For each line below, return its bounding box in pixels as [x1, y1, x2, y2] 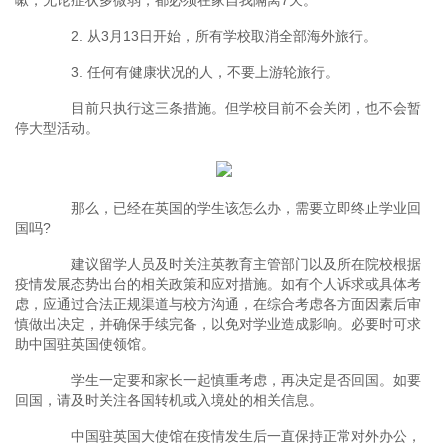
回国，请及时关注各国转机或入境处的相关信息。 [15, 392, 323, 409]
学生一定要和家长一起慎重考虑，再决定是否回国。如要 [43, 372, 421, 389]
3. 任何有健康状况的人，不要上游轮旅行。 [43, 64, 339, 81]
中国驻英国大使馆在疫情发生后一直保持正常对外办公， [43, 428, 421, 445]
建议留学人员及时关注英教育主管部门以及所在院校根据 [43, 256, 421, 273]
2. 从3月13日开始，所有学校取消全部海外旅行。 [43, 28, 377, 45]
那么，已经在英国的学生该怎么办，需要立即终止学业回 [43, 200, 421, 217]
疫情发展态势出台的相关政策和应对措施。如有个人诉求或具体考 [15, 276, 421, 293]
